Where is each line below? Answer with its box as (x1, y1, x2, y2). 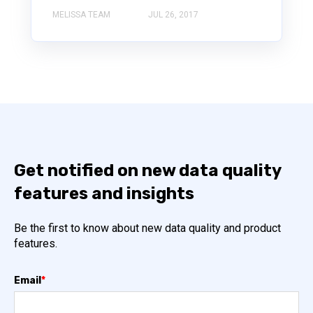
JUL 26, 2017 (148, 10, 198, 20)
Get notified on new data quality (14, 161, 281, 181)
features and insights (14, 184, 194, 204)
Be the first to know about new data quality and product (14, 221, 281, 235)
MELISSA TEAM (52, 10, 110, 20)
